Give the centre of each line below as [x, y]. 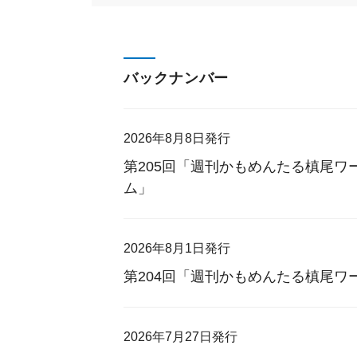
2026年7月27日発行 [180, 337]
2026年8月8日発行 [177, 138]
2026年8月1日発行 [177, 248]
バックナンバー [177, 78]
